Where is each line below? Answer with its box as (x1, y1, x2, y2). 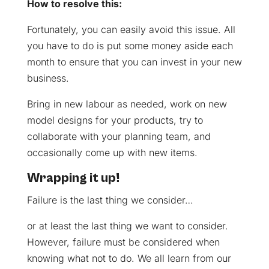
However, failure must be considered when (26, 235, 220, 248)
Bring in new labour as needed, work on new (26, 97, 227, 110)
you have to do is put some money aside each (26, 39, 233, 52)
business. (26, 71, 69, 84)
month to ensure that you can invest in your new (26, 55, 242, 68)
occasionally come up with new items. (26, 146, 198, 159)
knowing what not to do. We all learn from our (26, 252, 231, 264)
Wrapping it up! (26, 170, 119, 186)
